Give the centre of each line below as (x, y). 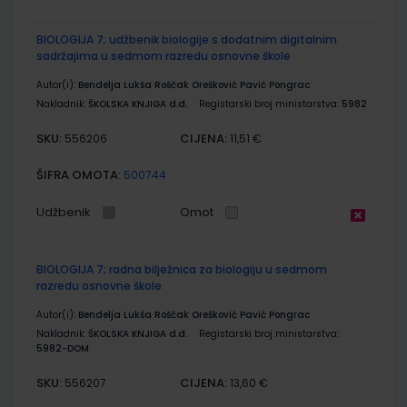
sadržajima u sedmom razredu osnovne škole (164, 55)
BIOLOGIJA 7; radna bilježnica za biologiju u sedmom (182, 269)
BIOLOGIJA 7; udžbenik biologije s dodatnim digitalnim (187, 39)
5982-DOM (63, 348)
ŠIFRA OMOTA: (79, 174)
